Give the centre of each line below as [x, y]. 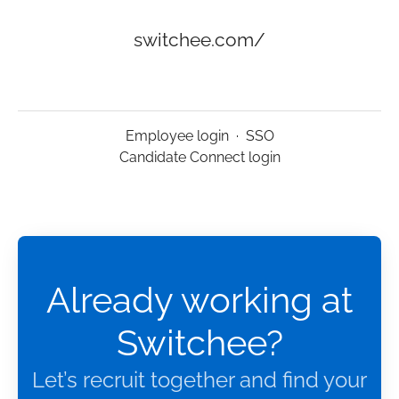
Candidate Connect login [199, 158]
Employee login [177, 136]
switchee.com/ [199, 40]
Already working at [199, 300]
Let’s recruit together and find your [199, 380]
